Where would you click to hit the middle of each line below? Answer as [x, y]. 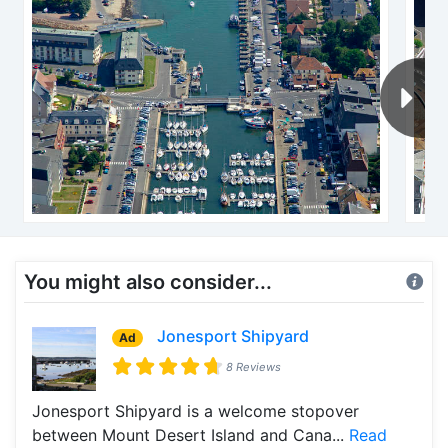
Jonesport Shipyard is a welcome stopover [195, 410]
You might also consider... [148, 281]
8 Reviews [254, 366]
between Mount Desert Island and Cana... [190, 434]
